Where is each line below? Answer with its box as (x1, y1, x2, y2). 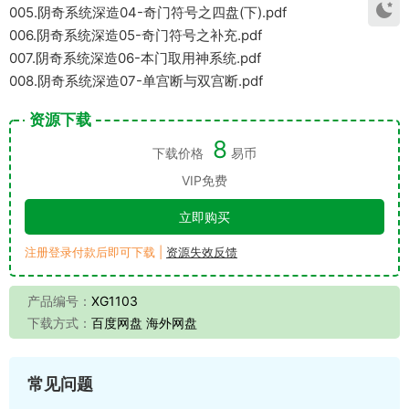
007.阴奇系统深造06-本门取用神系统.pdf (9, 48, 261, 67)
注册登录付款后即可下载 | (25, 244, 166, 259)
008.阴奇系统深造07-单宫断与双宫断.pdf (9, 71, 263, 89)
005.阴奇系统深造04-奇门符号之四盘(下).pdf (9, 3, 287, 21)
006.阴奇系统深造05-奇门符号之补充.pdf (9, 26, 262, 44)
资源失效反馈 (166, 244, 237, 259)
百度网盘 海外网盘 (91, 314, 197, 330)
